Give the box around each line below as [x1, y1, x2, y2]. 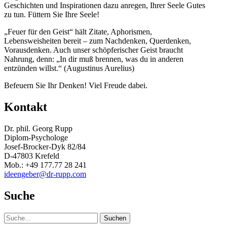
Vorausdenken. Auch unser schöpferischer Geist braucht [4, 46, 183, 55]
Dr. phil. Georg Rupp [4, 124, 72, 133]
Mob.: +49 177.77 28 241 [4, 160, 87, 169]
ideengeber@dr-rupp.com [4, 169, 86, 178]
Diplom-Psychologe [4, 133, 68, 142]
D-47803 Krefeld [4, 151, 59, 160]
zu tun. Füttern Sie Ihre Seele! [4, 10, 99, 19]
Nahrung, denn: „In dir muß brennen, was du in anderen [4, 55, 183, 64]
